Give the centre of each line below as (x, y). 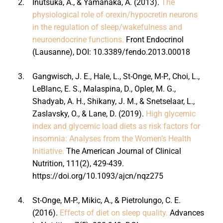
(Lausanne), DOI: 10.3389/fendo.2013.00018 (111, 52)
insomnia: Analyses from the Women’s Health (111, 138)
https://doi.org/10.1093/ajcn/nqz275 (98, 176)
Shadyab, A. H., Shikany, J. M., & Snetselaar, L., (113, 101)
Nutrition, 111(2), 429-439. (78, 163)
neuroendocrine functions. (78, 39)
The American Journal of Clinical (122, 151)
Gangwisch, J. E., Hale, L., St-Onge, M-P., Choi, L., (116, 76)
